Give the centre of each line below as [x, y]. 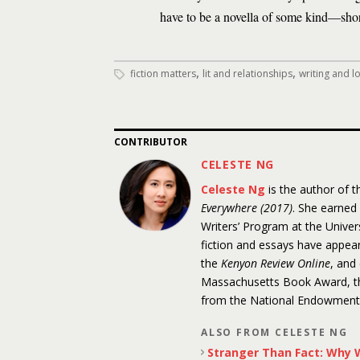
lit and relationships [247, 74]
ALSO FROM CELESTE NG [274, 332]
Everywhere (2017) [247, 208]
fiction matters [163, 74]
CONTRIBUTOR [151, 142]
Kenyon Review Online [276, 263]
